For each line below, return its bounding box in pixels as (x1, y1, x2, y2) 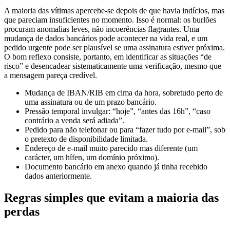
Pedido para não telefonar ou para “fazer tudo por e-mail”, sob (25, 116, 225, 125)
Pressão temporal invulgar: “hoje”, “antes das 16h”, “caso (25, 98, 210, 107)
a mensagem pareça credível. (4, 62, 97, 71)
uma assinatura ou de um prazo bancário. (25, 88, 157, 98)
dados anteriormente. (25, 162, 92, 171)
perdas (4, 196, 40, 209)
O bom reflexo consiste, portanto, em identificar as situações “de (4, 43, 212, 52)
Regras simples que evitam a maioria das (4, 182, 219, 196)
